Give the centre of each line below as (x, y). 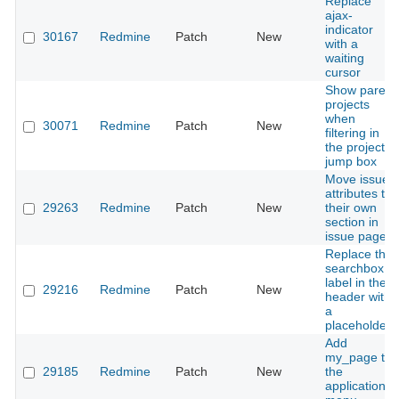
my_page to (358, 358)
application (355, 386)
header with (358, 297)
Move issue (357, 179)
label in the (356, 283)
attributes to (358, 194)
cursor (343, 73)
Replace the (359, 254)
